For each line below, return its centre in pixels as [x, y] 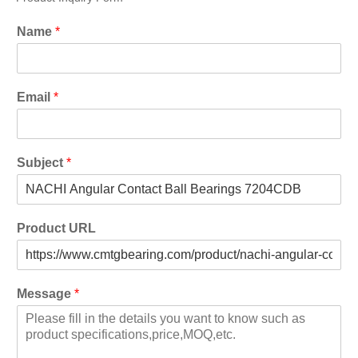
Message [46, 293]
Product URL [56, 228]
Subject [42, 162]
